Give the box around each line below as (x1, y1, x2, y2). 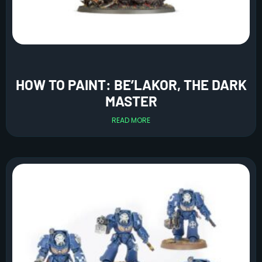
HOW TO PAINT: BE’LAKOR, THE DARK (15, 75, 247, 93)
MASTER (105, 92, 157, 109)
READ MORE (112, 115, 150, 125)
